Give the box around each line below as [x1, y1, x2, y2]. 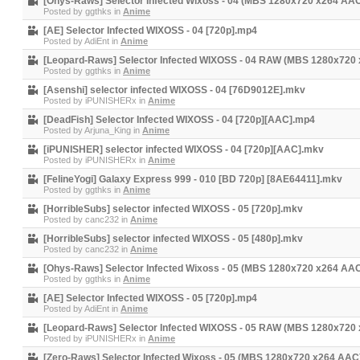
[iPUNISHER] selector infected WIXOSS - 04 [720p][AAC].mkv [43, 144, 324, 155]
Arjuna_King [84, 125, 131, 135]
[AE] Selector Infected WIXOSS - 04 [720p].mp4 [43, 25, 257, 36]
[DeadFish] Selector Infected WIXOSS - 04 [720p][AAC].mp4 [43, 114, 315, 125]
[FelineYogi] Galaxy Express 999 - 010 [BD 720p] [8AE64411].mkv [43, 174, 342, 185]
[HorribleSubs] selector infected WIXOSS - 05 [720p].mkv [43, 203, 303, 215]
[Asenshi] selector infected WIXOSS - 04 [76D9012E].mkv [43, 84, 305, 96]
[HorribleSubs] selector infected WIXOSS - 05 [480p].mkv [43, 233, 303, 244]
